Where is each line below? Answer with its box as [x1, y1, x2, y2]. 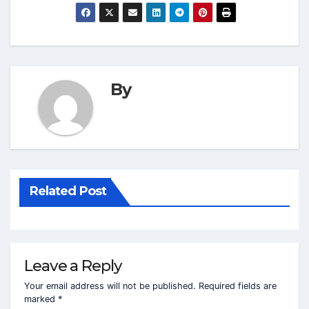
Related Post [29, 183, 106, 199]
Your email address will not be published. [24, 280, 196, 291]
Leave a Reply [24, 256, 122, 276]
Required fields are [199, 280, 277, 291]
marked [24, 293, 58, 304]
